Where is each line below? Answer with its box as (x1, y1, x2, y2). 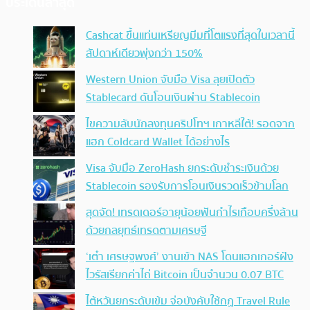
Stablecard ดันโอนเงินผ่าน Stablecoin (86, 89, 260, 107)
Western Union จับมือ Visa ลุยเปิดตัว (86, 71, 255, 89)
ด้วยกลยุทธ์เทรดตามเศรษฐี (86, 221, 207, 240)
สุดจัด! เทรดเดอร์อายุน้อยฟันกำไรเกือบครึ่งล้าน (86, 203, 298, 222)
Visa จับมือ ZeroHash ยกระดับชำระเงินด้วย (86, 159, 279, 178)
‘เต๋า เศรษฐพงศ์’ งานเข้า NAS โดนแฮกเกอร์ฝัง (86, 248, 293, 266)
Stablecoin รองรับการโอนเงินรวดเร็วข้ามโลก (86, 177, 289, 196)
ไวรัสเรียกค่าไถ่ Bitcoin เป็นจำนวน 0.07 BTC (86, 266, 284, 284)
